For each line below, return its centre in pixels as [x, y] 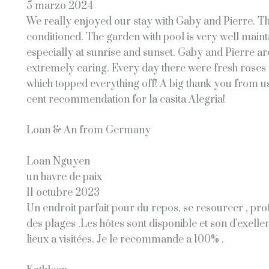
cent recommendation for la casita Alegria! [125, 99]
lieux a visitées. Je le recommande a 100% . [125, 239]
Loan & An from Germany [88, 131]
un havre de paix [64, 177]
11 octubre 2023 [63, 192]
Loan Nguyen [58, 161]
